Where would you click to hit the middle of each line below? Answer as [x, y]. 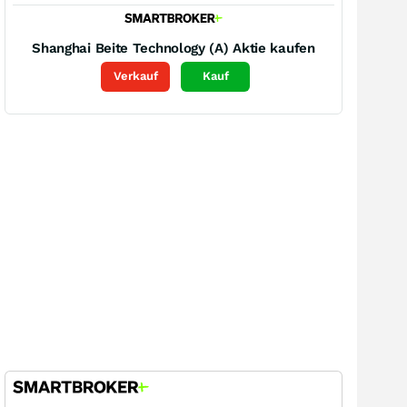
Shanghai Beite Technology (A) [130, 48]
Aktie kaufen [274, 48]
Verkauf [135, 76]
